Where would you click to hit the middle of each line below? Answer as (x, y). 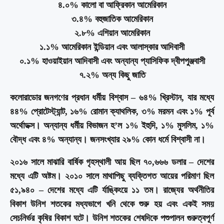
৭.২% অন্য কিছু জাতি (112, 75)
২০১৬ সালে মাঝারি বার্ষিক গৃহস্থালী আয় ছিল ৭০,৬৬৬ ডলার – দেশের (112, 162)
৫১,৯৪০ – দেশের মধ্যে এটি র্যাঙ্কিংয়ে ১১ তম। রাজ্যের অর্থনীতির (112, 190)
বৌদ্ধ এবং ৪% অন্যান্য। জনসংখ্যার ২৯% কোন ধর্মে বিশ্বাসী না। (108, 139)
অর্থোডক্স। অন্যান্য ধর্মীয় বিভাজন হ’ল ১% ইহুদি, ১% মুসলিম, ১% (112, 125)
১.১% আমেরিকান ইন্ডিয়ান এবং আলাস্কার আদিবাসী (112, 47)
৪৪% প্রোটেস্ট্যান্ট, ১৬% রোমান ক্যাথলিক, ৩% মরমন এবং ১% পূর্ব (112, 111)
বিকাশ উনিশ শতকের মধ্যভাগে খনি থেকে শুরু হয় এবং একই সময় (112, 204)
